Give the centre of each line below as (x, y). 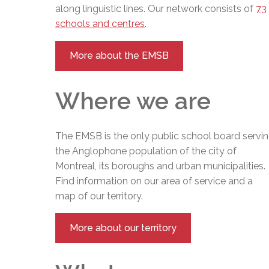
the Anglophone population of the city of (146, 151)
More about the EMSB (119, 55)
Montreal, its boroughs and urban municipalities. (160, 166)
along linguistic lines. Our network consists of (156, 8)
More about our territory (123, 228)
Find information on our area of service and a (154, 181)
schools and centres (100, 23)
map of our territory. (99, 196)
